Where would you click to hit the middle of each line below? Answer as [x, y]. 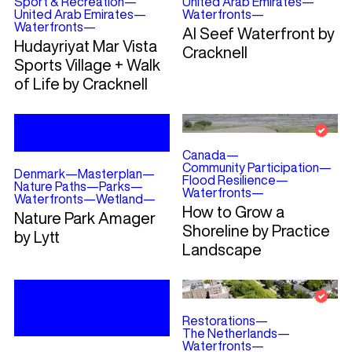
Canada [204, 155]
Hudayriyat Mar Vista [85, 46]
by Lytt [37, 237]
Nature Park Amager [84, 218]
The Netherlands [229, 334]
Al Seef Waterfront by [258, 34]
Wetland [119, 199]
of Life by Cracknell [81, 84]
